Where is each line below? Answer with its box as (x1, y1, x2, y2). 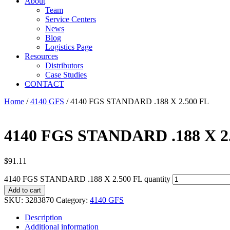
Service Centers (45, 15, 96, 24)
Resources (25, 52, 58, 61)
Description (25, 213, 62, 222)
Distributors (45, 61, 83, 70)
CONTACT (25, 80, 64, 88)
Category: (56, 195, 90, 204)
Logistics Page (45, 43, 92, 51)
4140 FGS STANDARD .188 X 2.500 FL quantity (4, 174, 170, 183)
